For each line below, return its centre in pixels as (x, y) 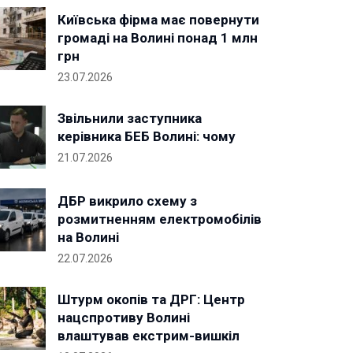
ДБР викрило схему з (127, 201)
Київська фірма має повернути (158, 20)
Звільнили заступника (130, 118)
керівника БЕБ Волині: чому (147, 136)
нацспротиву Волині (124, 318)
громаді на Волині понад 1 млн (158, 38)
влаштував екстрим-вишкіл (149, 336)
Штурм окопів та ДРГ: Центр (151, 299)
